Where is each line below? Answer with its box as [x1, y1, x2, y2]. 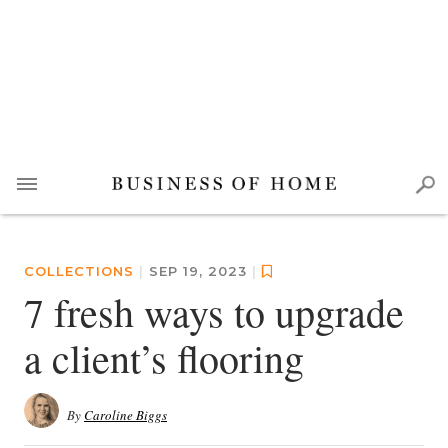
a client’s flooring [24, 331, 304, 384]
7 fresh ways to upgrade [24, 285, 404, 338]
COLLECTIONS [24, 263, 134, 279]
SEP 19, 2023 [149, 263, 252, 279]
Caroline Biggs [84, 406, 167, 424]
